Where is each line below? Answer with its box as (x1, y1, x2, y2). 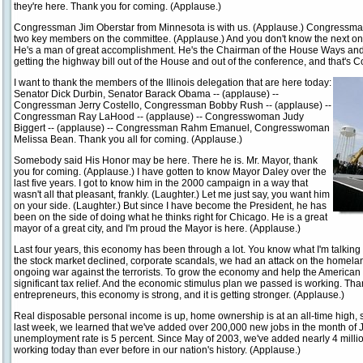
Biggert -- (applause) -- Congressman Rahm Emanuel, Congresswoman (14, 122, 330, 134)
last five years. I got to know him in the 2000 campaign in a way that (14, 177, 308, 189)
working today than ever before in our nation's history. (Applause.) (14, 344, 301, 356)
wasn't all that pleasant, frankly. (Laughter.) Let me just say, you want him (14, 189, 330, 200)
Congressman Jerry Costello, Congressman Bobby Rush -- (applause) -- (14, 100, 331, 111)
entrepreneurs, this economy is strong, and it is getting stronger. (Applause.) (14, 289, 344, 301)
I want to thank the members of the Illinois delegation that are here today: (14, 77, 331, 88)
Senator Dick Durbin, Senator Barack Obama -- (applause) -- (14, 88, 279, 100)
